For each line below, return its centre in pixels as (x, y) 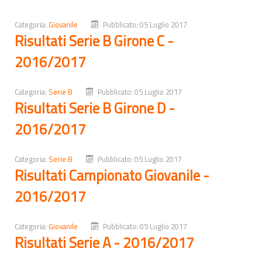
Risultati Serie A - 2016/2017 (104, 242)
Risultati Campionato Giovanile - (112, 175)
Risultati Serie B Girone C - (94, 40)
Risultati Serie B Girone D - (95, 108)
